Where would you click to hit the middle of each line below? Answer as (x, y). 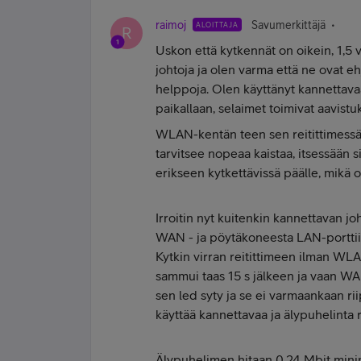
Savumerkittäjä (288, 25)
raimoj (171, 25)
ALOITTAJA (217, 25)
